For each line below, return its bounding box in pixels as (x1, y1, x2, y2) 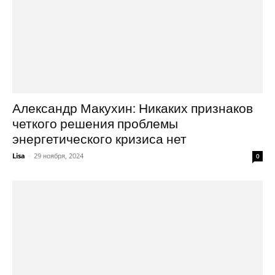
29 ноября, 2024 (34, 151, 83, 161)
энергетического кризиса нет (12, 132, 187, 147)
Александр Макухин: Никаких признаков (12, 101, 253, 117)
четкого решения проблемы (12, 117, 178, 132)
